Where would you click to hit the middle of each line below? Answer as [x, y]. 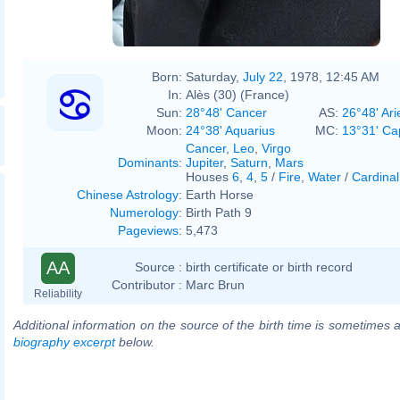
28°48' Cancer [226, 112]
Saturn [249, 162]
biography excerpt [64, 342]
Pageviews [148, 230]
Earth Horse [220, 194]
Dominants [148, 162]
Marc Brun [215, 284]
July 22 [263, 76]
